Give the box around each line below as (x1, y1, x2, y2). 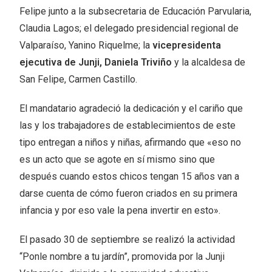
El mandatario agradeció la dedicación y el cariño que (19, 103, 243, 115)
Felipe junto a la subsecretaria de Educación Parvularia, (19, 5, 252, 18)
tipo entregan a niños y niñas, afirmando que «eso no (19, 137, 242, 149)
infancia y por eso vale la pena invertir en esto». (19, 205, 221, 217)
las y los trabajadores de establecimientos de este (19, 120, 236, 132)
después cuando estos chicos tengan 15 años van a (19, 171, 240, 183)
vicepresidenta (152, 39, 222, 52)
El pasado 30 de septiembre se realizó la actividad (19, 234, 236, 246)
